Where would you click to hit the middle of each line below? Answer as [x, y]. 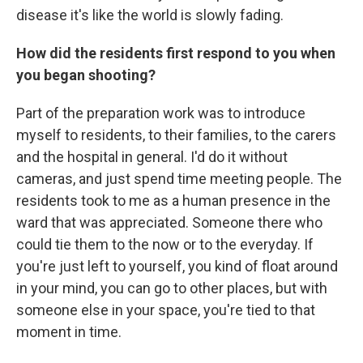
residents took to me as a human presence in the [173, 201]
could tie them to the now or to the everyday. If [165, 245]
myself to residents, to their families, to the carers [176, 135]
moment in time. [69, 332]
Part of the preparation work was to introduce [161, 113]
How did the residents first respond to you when [176, 53]
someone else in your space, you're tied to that [166, 310]
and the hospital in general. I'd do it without [152, 157]
